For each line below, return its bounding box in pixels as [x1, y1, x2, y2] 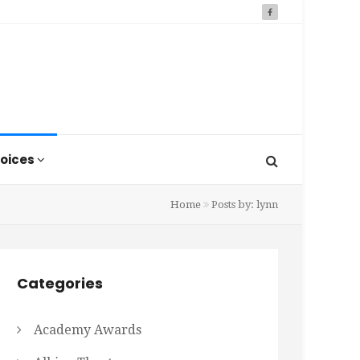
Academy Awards [34, 321, 141, 337]
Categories [17, 272, 103, 293]
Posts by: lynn [209, 198, 278, 211]
